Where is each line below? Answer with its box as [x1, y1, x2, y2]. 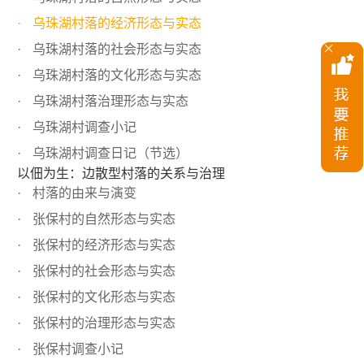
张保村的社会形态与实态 [29, 263, 175, 278]
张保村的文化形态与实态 [29, 289, 175, 304]
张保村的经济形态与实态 [29, 237, 175, 252]
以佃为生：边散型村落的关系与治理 [17, 166, 225, 180]
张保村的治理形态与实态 [29, 315, 175, 330]
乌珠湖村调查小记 [29, 119, 136, 134]
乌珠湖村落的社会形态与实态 [29, 41, 201, 56]
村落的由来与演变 [29, 185, 136, 200]
